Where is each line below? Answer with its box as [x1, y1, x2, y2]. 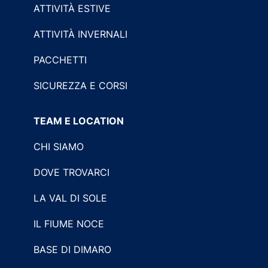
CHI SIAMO [33, 140, 84, 153]
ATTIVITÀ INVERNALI [33, 28, 127, 40]
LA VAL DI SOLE [33, 191, 107, 204]
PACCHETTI [33, 53, 87, 66]
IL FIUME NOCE [33, 217, 104, 230]
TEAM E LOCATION [33, 114, 124, 127]
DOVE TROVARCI [33, 166, 109, 178]
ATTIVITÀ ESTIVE [33, 2, 111, 14]
